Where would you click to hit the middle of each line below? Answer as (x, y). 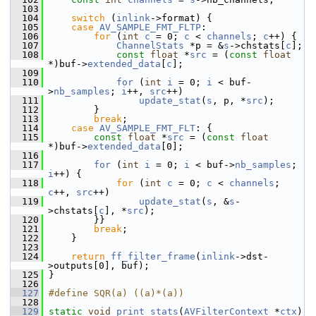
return (88, 256)
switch (88, 18)
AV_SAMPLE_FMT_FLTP (150, 27)
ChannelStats (150, 45)
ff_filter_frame (153, 256)
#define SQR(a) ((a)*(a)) (116, 293)
